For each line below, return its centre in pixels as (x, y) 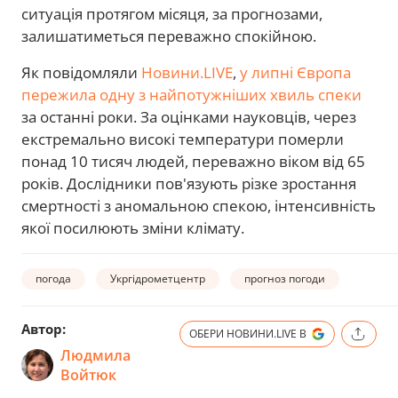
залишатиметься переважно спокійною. (169, 36)
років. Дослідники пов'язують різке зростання (189, 184)
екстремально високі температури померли (183, 139)
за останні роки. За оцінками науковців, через (189, 117)
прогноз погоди (285, 278)
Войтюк (88, 375)
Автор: (44, 329)
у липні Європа (295, 73)
